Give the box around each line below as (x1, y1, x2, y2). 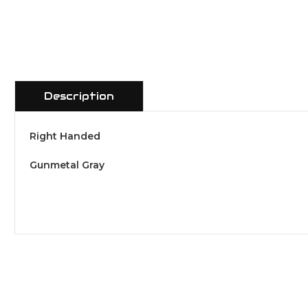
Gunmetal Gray (30, 159, 104, 172)
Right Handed (30, 130, 100, 143)
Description (44, 89, 114, 103)
